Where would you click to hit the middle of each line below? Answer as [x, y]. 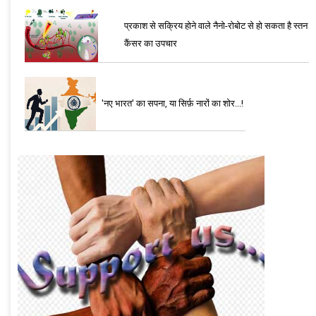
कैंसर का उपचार [151, 44]
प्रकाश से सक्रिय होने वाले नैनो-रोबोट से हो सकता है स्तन [216, 26]
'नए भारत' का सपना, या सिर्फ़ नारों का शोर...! [172, 104]
